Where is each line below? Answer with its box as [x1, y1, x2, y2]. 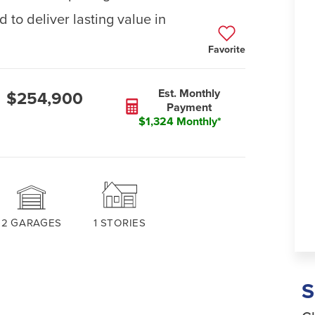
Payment [167, 101, 212, 115]
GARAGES [11, 217, 63, 230]
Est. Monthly [158, 86, 221, 101]
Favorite [207, 44, 245, 56]
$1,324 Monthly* [139, 115, 222, 129]
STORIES [100, 217, 146, 230]
